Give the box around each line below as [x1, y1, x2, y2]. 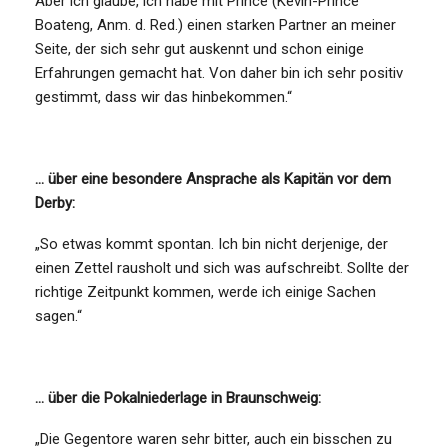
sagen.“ [35, 306, 82, 325]
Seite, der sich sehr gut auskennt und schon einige [35, 39, 364, 58]
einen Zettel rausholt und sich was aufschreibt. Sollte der [35, 258, 409, 277]
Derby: [35, 193, 75, 212]
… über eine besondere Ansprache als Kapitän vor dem [35, 169, 391, 188]
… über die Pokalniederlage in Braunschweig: [35, 388, 321, 407]
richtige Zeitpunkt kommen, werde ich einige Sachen [35, 282, 376, 301]
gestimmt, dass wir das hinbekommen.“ [35, 87, 292, 106]
